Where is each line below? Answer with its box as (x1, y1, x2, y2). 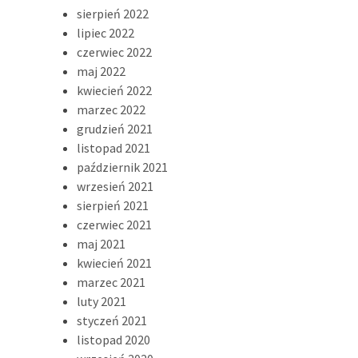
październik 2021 (77, 159, 168, 175)
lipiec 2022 (77, 25, 134, 41)
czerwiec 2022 (77, 44, 152, 60)
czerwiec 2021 (77, 217, 152, 233)
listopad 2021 (77, 140, 150, 156)
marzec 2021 (77, 274, 145, 290)
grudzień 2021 (77, 121, 153, 137)
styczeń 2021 (77, 312, 147, 328)
